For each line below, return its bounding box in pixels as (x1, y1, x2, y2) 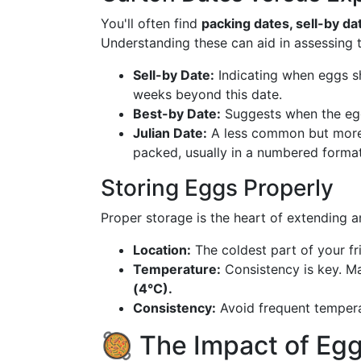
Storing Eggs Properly (101, 174, 334, 201)
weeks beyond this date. (133, 86, 282, 102)
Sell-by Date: (133, 67, 214, 83)
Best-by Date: (133, 106, 221, 122)
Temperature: (133, 261, 221, 277)
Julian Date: (133, 125, 207, 141)
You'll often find (101, 15, 201, 31)
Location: (133, 242, 191, 258)
